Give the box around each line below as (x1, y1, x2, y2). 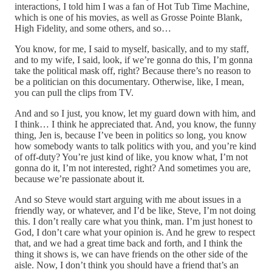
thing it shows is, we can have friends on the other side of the (15, 248, 248, 259)
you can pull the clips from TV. (15, 87, 134, 98)
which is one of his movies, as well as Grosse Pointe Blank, (15, 12, 242, 22)
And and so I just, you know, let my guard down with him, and (15, 107, 256, 118)
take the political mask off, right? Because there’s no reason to (15, 65, 251, 76)
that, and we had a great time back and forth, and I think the (15, 237, 242, 248)
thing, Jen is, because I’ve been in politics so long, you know (15, 129, 247, 140)
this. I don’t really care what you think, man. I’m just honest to (15, 216, 253, 226)
